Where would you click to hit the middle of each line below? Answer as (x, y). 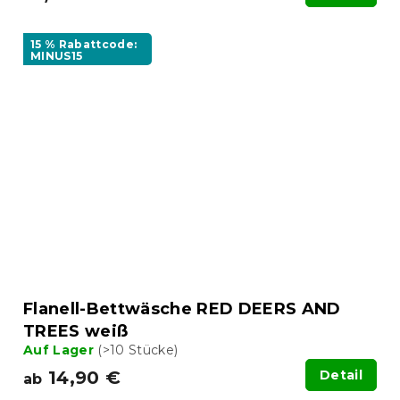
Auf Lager (61, 350)
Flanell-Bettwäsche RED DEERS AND (182, 309)
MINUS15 (57, 55)
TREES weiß (76, 332)
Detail (341, 375)
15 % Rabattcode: (84, 44)
